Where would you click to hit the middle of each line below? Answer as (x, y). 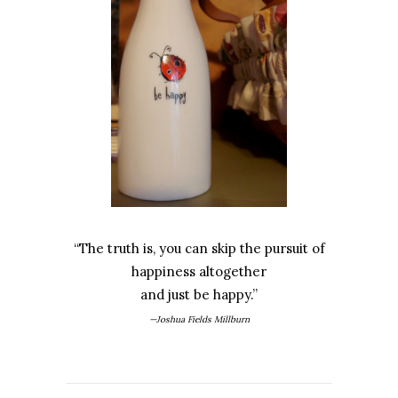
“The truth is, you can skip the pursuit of (199, 248)
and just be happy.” (199, 294)
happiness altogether (199, 271)
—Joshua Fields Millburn (199, 319)
